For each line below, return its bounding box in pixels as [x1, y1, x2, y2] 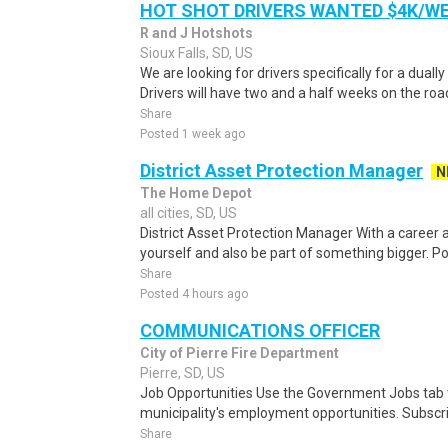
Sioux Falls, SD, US [140, 45, 253, 61]
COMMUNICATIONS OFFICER [140, 320, 380, 341]
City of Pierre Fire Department [140, 345, 339, 361]
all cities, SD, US [140, 205, 237, 221]
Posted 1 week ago [140, 127, 245, 141]
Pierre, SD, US [140, 365, 225, 381]
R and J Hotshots [140, 25, 253, 41]
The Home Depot [140, 185, 252, 201]
